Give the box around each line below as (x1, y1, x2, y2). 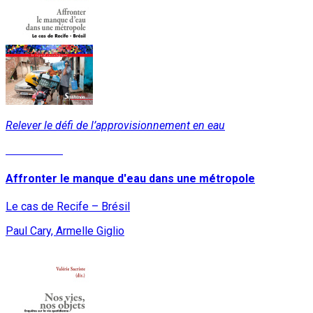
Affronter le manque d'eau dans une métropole (6, 171, 255, 185)
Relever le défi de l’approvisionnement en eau (6, 119, 225, 133)
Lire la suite (6, 143, 63, 157)
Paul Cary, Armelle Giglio (6, 224, 124, 238)
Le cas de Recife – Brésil (6, 199, 130, 213)
